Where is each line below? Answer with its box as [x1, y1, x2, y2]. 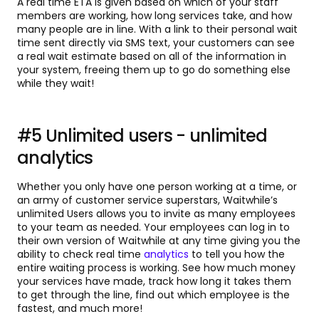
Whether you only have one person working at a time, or [17, 179, 297, 194]
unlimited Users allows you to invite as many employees [17, 206, 296, 221]
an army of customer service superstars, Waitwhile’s [17, 193, 278, 208]
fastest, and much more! [17, 301, 142, 316]
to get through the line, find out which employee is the [17, 288, 290, 303]
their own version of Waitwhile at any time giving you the [17, 234, 300, 249]
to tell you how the [189, 247, 285, 262]
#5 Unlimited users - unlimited [17, 124, 268, 148]
